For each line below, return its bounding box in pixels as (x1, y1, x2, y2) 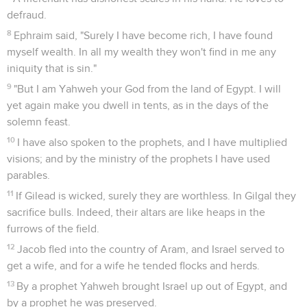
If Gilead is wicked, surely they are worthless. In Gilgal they (16, 190, 297, 201)
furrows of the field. (7, 223, 99, 234)
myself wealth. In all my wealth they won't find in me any (7, 46, 276, 58)
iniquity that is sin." (7, 62, 97, 74)
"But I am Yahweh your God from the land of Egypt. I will (14, 83, 282, 95)
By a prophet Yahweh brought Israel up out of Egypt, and (16, 280, 288, 292)
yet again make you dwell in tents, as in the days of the (7, 99, 269, 111)
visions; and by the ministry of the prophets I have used (7, 153, 270, 164)
